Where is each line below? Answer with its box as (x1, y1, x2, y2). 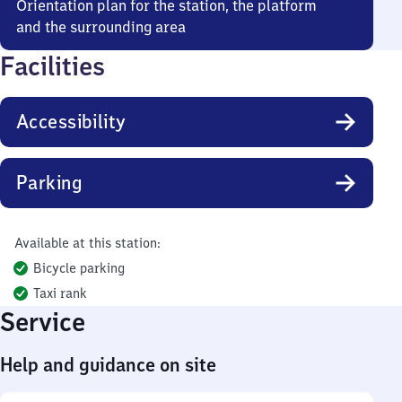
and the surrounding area (16, 18, 186, 36)
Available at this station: (14, 235, 160, 251)
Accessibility (16, 109, 127, 134)
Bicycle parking (33, 260, 125, 276)
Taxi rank (33, 285, 87, 301)
